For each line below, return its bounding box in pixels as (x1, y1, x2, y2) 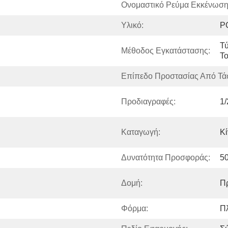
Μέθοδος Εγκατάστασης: (121, 46, 210, 55)
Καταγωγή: (121, 128, 160, 136)
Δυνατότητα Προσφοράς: (121, 153, 210, 162)
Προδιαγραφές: (121, 97, 176, 106)
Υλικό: (121, 21, 144, 30)
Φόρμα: (121, 204, 148, 213)
